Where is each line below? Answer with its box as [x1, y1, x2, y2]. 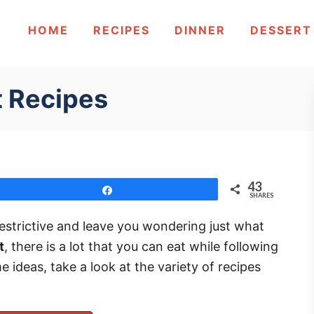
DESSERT [250, 22, 313, 37]
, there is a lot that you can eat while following [4, 239, 278, 254]
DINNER [175, 22, 226, 37]
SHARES [250, 191, 273, 199]
